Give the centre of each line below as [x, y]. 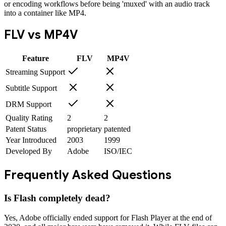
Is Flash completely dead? [57, 198]
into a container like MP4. [45, 13]
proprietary [84, 129]
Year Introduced [31, 140]
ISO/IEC [118, 151]
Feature [35, 59]
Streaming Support [35, 72]
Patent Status [26, 129]
